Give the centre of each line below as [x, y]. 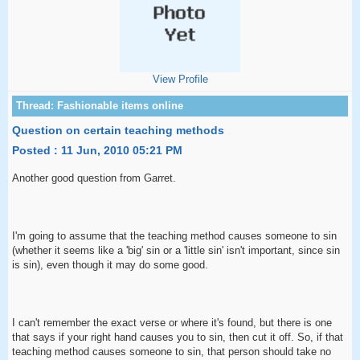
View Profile [180, 79]
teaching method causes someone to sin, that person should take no [172, 352]
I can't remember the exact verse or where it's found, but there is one [172, 323]
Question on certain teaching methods [118, 130]
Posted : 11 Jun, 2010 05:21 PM [97, 150]
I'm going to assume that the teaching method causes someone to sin [174, 236]
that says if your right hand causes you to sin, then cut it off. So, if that [178, 337]
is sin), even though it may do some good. [110, 265]
